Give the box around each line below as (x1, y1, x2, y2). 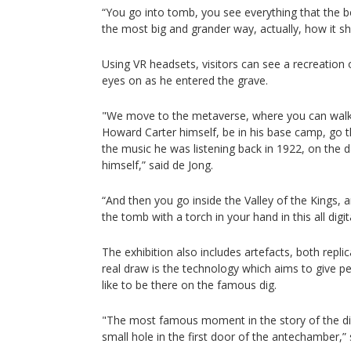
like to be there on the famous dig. (102, 277, 277, 292)
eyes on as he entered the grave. (102, 73, 268, 88)
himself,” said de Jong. (102, 157, 213, 172)
